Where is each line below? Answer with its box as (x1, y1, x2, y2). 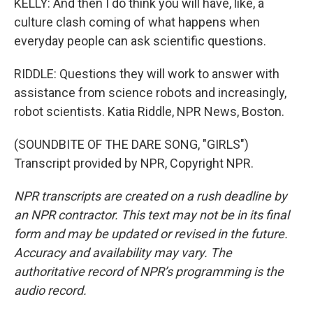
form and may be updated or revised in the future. (14, 226, 288, 241)
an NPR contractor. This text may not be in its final (14, 208, 289, 222)
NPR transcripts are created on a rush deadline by (14, 189, 287, 203)
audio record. (14, 283, 87, 298)
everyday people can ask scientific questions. (14, 34, 266, 48)
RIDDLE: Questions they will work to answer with (14, 66, 279, 81)
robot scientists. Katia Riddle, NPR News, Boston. (14, 104, 284, 119)
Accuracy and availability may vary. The (14, 245, 232, 260)
